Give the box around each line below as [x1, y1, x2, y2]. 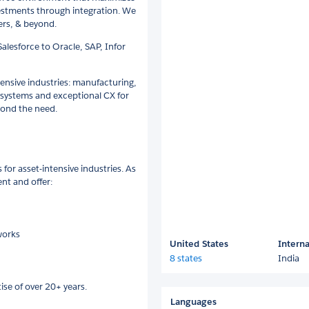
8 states [170, 252, 202, 264]
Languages [170, 295, 217, 308]
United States [170, 237, 228, 250]
